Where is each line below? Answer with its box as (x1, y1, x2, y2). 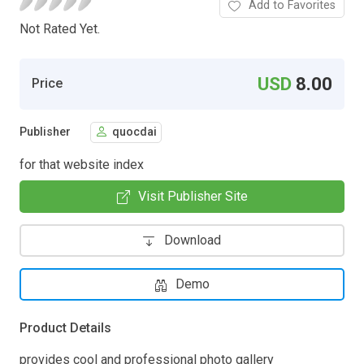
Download (164, 232, 221, 248)
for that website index (19, 156, 144, 172)
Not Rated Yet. (19, 20, 100, 37)
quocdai (112, 125, 157, 140)
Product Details (19, 319, 111, 336)
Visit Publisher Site (137, 188, 248, 204)
